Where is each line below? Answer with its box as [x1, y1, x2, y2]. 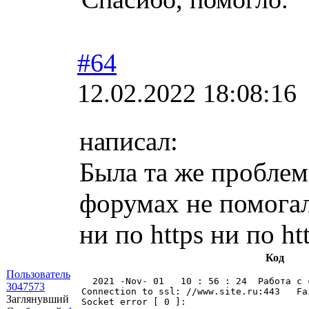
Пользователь [6, 268, 70, 280]
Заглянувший [6, 292, 69, 305]
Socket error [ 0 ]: [81, 296, 192, 307]
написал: [79, 126, 178, 156]
